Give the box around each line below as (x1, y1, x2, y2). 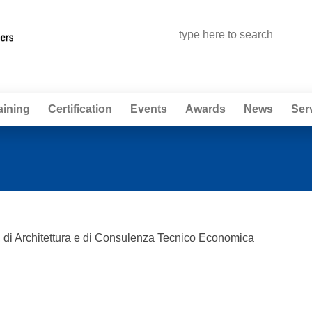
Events (130, 103, 167, 115)
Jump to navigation (109, 3, 203, 15)
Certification (48, 103, 112, 115)
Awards (185, 103, 226, 115)
